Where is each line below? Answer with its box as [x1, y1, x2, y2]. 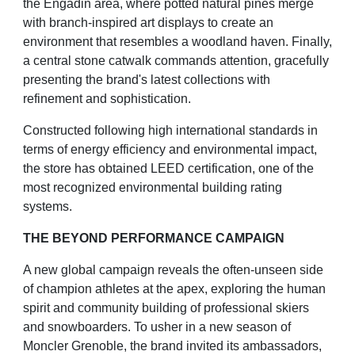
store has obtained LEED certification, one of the [44, 161, 314, 175]
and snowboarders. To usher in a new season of [23, 319, 291, 334]
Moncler [23, 338, 71, 353]
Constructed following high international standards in [23, 123, 318, 137]
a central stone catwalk [23, 53, 155, 67]
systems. [23, 199, 72, 213]
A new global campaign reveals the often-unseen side [23, 262, 323, 277]
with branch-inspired [23, 15, 140, 29]
